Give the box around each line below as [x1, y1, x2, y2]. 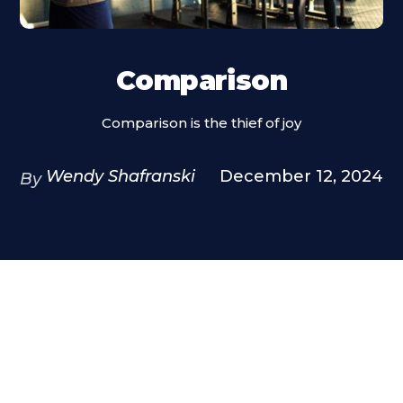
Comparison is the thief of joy [102, 114, 301, 131]
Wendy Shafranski [46, 166, 196, 186]
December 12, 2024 [219, 166, 383, 186]
